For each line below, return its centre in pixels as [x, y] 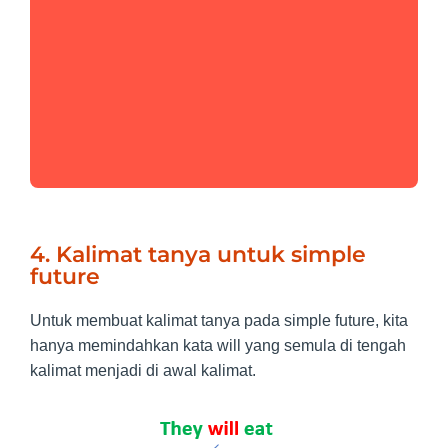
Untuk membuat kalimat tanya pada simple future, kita [219, 320]
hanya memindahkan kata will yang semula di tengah [218, 345]
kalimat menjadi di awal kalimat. [143, 370]
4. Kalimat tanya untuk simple [198, 254]
